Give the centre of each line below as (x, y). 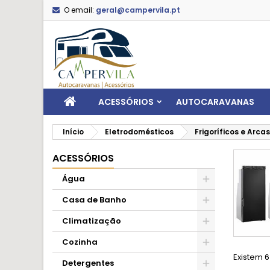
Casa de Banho (94, 200)
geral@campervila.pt (138, 10)
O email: (79, 10)
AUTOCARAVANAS (215, 102)
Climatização (92, 221)
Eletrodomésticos (139, 132)
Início (73, 132)
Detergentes (88, 263)
